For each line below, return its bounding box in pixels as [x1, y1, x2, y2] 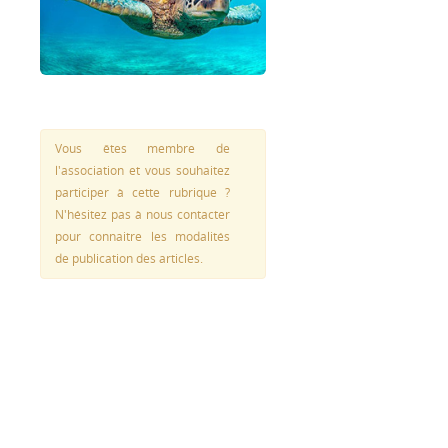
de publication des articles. [54, 249, 203, 267]
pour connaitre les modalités [54, 227, 230, 245]
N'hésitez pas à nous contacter [54, 205, 230, 223]
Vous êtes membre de [54, 139, 230, 157]
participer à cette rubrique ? [54, 183, 230, 201]
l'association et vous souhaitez [54, 161, 230, 179]
